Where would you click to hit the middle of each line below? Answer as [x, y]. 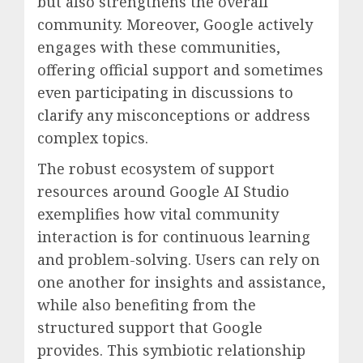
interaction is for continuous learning [174, 237]
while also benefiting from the [147, 305]
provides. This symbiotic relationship [171, 350]
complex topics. [93, 138]
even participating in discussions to [165, 93]
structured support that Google [150, 328]
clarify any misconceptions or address [174, 115]
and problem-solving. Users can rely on [179, 260]
